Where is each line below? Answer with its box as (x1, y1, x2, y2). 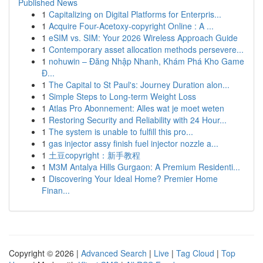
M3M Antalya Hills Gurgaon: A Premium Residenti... (49, 161, 240, 173)
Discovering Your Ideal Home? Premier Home (49, 173, 218, 184)
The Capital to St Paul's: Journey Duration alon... (49, 79, 230, 90)
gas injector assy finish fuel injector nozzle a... (49, 137, 218, 149)
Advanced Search (81, 247, 147, 259)
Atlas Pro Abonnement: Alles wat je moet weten (49, 102, 224, 114)
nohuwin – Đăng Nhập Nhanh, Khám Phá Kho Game (49, 55, 244, 67)
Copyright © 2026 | (9, 247, 81, 259)
